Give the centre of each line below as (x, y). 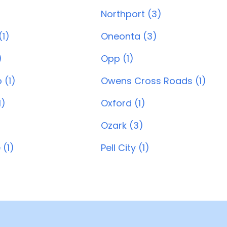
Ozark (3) (122, 125)
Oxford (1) (123, 103)
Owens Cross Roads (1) (154, 81)
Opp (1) (117, 59)
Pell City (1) (125, 148)
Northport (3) (131, 14)
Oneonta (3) (129, 36)
